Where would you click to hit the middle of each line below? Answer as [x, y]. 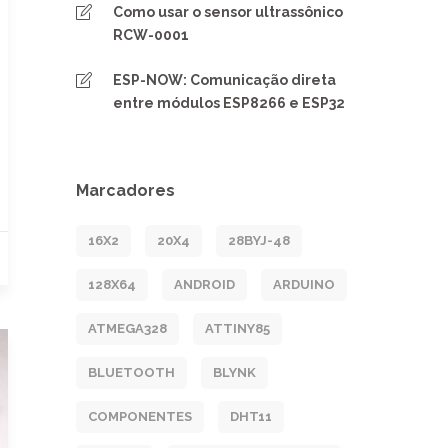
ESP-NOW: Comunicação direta [224, 80]
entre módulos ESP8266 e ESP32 [229, 103]
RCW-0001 [151, 35]
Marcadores [125, 190]
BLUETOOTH [131, 372]
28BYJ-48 [259, 240]
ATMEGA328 [127, 328]
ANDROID [204, 284]
